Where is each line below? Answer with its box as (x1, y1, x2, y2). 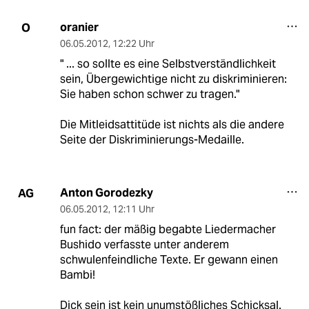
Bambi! (59, 268, 95, 283)
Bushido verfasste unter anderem (59, 237, 229, 252)
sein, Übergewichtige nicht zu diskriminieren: (59, 72, 287, 87)
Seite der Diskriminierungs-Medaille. (59, 132, 244, 148)
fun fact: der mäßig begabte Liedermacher (59, 222, 276, 237)
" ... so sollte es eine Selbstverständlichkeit (59, 57, 276, 72)
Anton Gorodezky (59, 186, 153, 201)
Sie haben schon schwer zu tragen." (59, 87, 239, 102)
